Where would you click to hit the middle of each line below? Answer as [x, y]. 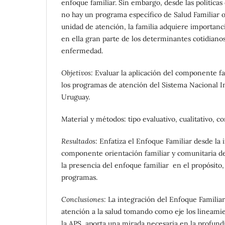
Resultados [78, 141]
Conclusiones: [84, 199]
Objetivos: [77, 73]
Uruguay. [76, 97]
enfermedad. [82, 50]
